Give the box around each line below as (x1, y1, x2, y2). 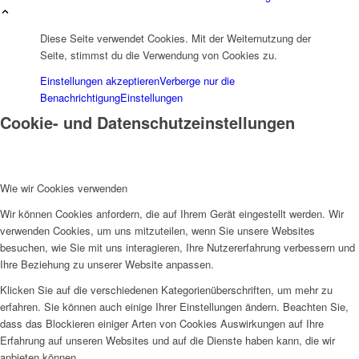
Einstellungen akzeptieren (40, 73, 159, 89)
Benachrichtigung (40, 90, 120, 106)
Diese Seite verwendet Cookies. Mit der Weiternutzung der (40, 30, 311, 46)
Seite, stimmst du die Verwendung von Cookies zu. (40, 47, 277, 63)
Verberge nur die (159, 73, 235, 89)
